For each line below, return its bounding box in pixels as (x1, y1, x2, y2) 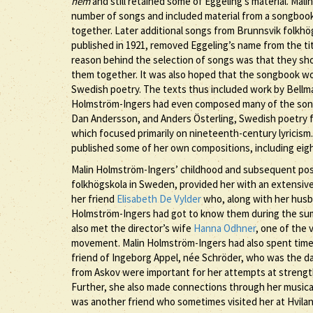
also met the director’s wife (71, 221, 194, 235)
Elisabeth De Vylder (117, 192, 201, 205)
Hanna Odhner (194, 221, 256, 235)
